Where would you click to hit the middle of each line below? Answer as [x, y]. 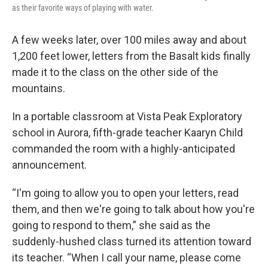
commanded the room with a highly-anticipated [124, 148]
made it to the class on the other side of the [115, 72]
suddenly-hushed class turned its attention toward [132, 241]
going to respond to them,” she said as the [111, 225]
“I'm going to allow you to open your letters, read [125, 193]
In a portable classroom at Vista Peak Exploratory [127, 116]
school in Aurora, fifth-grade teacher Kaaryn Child [127, 132]
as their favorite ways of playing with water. [83, 7]
